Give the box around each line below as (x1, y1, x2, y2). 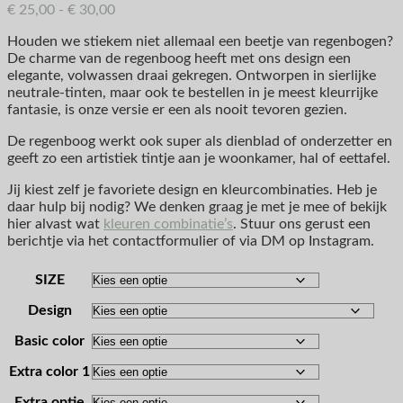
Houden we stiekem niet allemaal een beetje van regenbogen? (7, 34, 393, 49)
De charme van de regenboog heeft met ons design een (7, 51, 351, 67)
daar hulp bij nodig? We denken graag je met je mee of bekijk (7, 200, 387, 215)
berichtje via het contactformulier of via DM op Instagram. (7, 234, 374, 249)
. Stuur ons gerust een (233, 217, 371, 232)
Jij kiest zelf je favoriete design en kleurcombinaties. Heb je (7, 183, 377, 198)
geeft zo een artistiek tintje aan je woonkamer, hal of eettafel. (7, 151, 390, 166)
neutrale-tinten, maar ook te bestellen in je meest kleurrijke (7, 85, 378, 101)
